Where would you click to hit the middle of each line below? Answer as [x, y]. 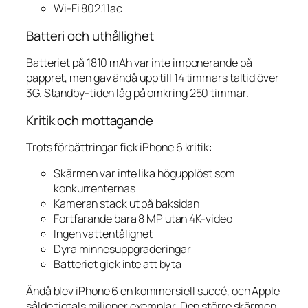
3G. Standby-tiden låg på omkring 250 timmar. [137, 93]
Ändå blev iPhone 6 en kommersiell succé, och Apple [153, 290]
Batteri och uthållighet [90, 35]
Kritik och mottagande [90, 120]
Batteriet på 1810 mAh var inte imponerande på [139, 63]
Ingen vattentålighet [103, 234]
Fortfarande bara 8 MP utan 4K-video [143, 219]
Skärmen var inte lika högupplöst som [145, 174]
